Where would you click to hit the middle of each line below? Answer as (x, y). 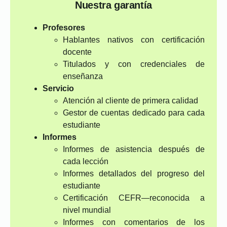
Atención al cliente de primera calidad (130, 101)
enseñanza (83, 76)
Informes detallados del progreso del (134, 174)
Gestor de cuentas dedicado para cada (134, 113)
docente (77, 52)
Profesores (64, 28)
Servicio (58, 88)
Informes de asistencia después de (134, 149)
